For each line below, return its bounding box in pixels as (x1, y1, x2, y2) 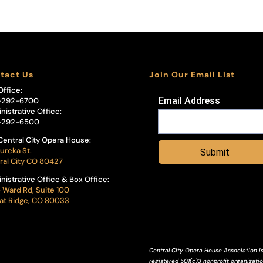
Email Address (158, 95, 220, 106)
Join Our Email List (149, 69, 235, 80)
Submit (200, 146, 230, 158)
